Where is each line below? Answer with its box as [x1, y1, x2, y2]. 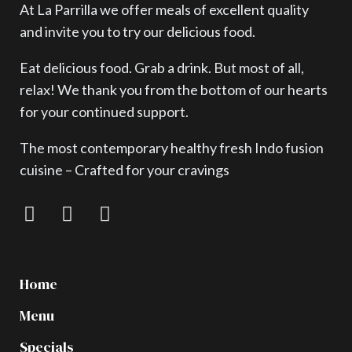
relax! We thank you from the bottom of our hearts [20, 81, 328, 98]
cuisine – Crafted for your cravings [20, 161, 229, 178]
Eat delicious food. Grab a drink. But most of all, [20, 59, 304, 76]
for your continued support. [20, 103, 189, 120]
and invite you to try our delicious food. [20, 23, 255, 40]
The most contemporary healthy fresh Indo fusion [20, 139, 324, 156]
